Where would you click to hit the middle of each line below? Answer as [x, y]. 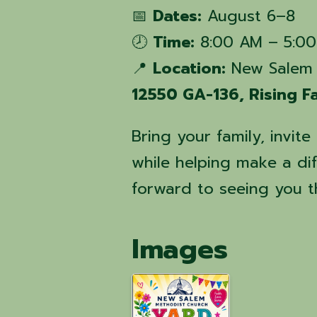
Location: [190, 69]
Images [180, 249]
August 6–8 [249, 16]
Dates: [178, 16]
